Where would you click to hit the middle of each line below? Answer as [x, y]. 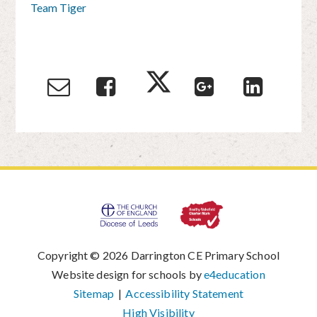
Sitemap [94, 293]
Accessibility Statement [185, 293]
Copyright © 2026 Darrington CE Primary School [158, 255]
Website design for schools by [128, 274]
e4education [235, 274]
